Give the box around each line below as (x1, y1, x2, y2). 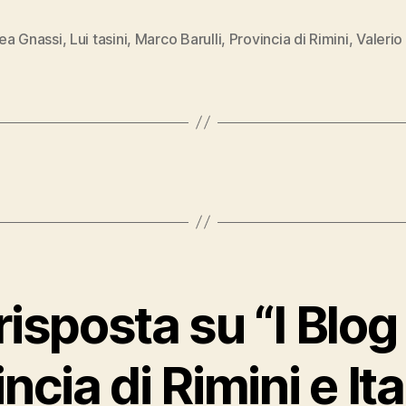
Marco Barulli (134, 29, 222, 48)
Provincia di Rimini (228, 29, 349, 48)
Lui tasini (69, 29, 128, 48)
